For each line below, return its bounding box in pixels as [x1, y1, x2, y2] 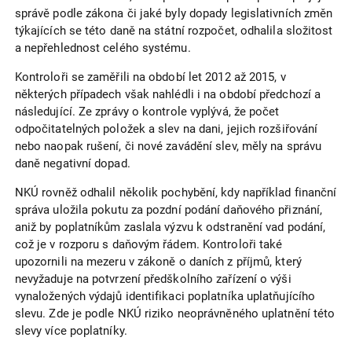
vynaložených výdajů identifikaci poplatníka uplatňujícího [14, 289, 316, 304]
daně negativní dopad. [14, 156, 130, 171]
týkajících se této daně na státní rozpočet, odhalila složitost [14, 24, 333, 38]
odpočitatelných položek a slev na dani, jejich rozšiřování [14, 122, 318, 137]
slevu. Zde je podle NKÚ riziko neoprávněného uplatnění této [14, 306, 335, 321]
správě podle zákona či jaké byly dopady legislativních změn [14, 6, 333, 21]
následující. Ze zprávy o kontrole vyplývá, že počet [14, 104, 280, 119]
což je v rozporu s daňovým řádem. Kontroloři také [14, 237, 283, 252]
